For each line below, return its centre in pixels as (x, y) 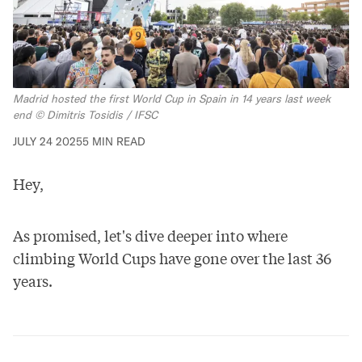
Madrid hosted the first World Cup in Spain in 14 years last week (172, 99)
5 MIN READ (114, 141)
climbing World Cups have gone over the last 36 (172, 257)
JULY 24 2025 (48, 141)
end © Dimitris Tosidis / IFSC (85, 115)
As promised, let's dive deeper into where (150, 235)
